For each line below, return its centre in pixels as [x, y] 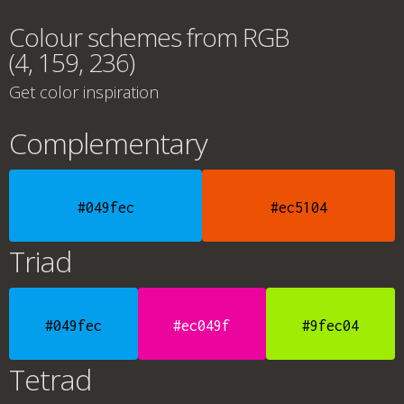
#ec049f [202, 326]
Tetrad [50, 379]
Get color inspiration [84, 92]
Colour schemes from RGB [149, 37]
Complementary [108, 143]
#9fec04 [331, 326]
